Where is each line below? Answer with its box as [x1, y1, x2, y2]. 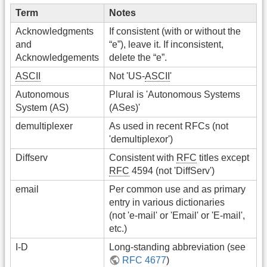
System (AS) [15, 103, 69, 113]
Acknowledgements [15, 52, 99, 63]
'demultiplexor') [109, 134, 173, 145]
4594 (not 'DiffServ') [129, 166, 215, 176]
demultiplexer [15, 121, 73, 132]
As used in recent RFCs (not [109, 121, 228, 132]
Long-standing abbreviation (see [109, 242, 246, 253]
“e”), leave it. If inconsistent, [109, 39, 223, 50]
